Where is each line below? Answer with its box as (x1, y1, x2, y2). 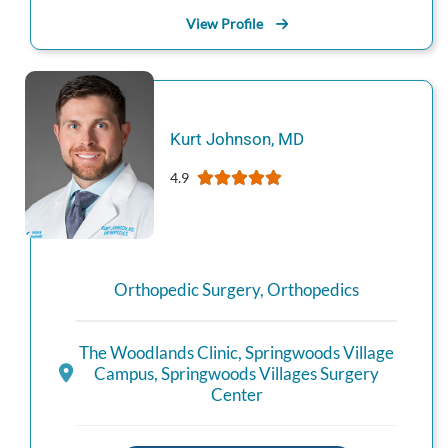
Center (210, 383, 263, 405)
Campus (94, 362, 154, 384)
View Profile (185, 15, 263, 33)
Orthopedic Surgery (114, 279, 260, 301)
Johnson (205, 129, 271, 150)
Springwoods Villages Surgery (161, 362, 379, 384)
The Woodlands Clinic (79, 341, 238, 363)
